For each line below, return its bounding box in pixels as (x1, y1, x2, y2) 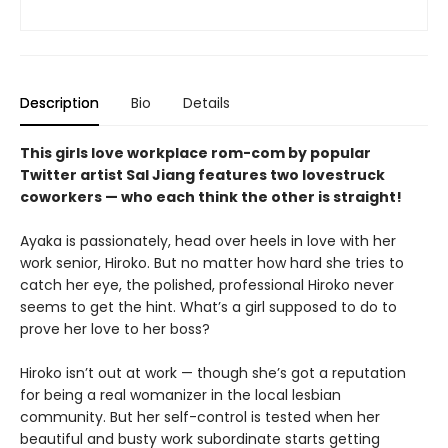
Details (183, 93, 230, 113)
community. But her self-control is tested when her (20, 407, 380, 427)
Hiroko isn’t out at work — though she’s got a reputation (20, 363, 406, 383)
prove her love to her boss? (20, 319, 210, 339)
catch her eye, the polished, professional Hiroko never (20, 275, 394, 295)
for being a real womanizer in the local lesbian (20, 385, 341, 405)
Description (20, 93, 99, 113)
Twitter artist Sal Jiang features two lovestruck (20, 165, 385, 185)
